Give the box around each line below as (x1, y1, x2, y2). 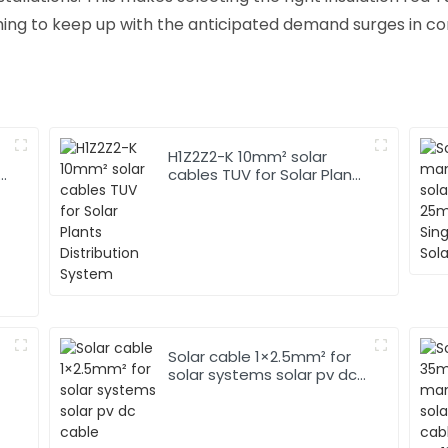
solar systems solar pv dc (168, 363, 358, 385)
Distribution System (168, 181, 314, 203)
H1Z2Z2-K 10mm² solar (168, 145, 328, 167)
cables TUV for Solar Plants (168, 163, 223, 185)
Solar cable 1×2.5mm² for (168, 345, 331, 367)
